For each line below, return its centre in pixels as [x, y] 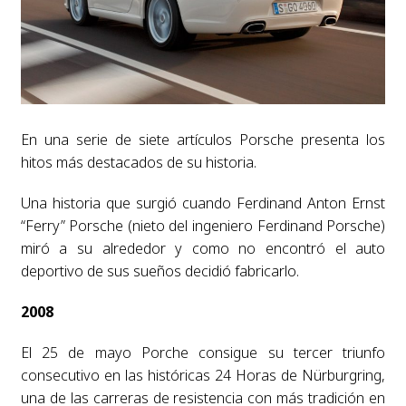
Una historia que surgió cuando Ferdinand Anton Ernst [203, 203]
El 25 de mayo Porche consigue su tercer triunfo [203, 352]
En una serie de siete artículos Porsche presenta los [203, 139]
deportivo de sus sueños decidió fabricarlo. [159, 271]
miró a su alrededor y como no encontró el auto [203, 248]
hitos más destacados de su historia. [138, 162]
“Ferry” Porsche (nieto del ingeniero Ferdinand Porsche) [203, 225]
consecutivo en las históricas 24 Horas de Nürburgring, [203, 375]
